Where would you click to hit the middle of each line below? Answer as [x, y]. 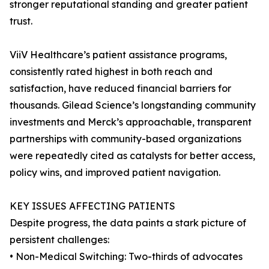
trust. [21, 21]
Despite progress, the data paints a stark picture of [128, 223]
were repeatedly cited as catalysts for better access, [132, 156]
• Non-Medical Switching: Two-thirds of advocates [126, 257]
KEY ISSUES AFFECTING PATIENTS [92, 206]
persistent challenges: [59, 240]
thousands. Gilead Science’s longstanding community [133, 105]
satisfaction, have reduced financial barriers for [120, 89]
